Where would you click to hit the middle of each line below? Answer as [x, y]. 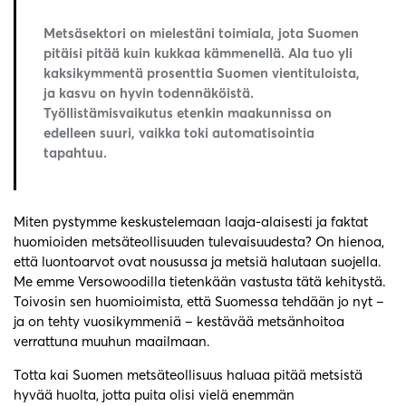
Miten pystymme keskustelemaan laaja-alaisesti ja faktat [191, 222]
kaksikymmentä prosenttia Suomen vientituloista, [202, 73]
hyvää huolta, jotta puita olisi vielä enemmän [154, 395]
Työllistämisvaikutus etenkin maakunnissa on [188, 113]
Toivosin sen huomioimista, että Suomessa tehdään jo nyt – [199, 302]
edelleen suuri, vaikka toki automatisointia [179, 133]
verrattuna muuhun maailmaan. [112, 342]
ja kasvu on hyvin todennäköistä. [149, 93]
